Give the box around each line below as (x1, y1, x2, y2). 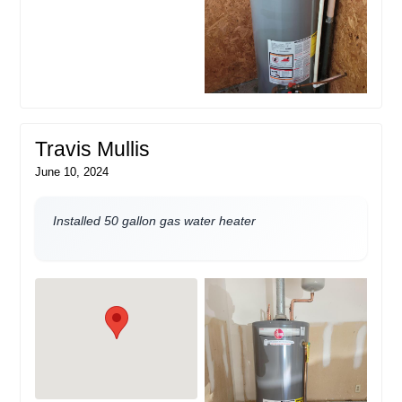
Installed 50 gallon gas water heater (53, 213, 257, 228)
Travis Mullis (35, 137, 151, 161)
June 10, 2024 (35, 164, 109, 179)
